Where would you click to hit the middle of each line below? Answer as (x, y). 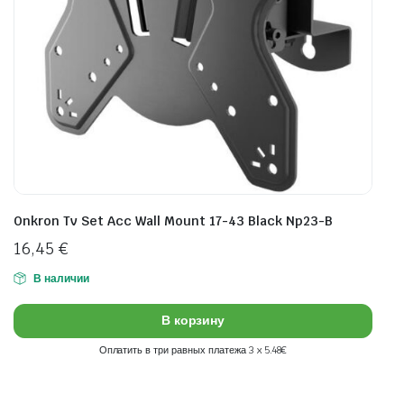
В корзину (193, 321)
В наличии (61, 278)
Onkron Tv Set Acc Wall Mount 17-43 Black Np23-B (173, 220)
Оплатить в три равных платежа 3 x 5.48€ (193, 349)
